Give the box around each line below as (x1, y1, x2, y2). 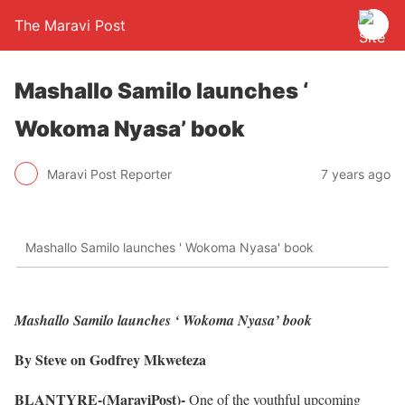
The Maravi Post (14, 16, 126, 34)
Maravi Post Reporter (47, 165, 172, 182)
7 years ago (321, 165, 391, 182)
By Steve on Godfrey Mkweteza (14, 348, 206, 370)
